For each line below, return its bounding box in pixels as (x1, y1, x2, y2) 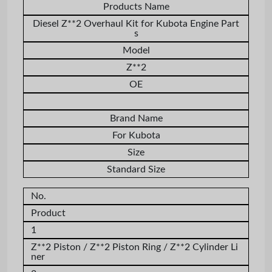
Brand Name (109, 113, 163, 123)
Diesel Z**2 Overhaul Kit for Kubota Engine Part (33, 18, 239, 29)
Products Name (103, 1, 169, 12)
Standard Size (107, 164, 165, 174)
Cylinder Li (192, 242, 238, 252)
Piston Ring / (112, 242, 170, 252)
